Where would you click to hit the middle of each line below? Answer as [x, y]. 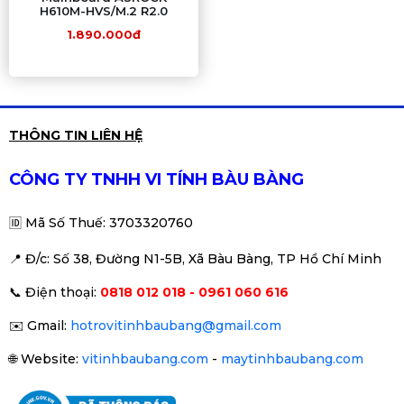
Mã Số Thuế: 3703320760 [109, 223]
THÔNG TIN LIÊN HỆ [76, 135]
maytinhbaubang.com [292, 359]
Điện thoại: [61, 292]
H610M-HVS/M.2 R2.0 [104, 11]
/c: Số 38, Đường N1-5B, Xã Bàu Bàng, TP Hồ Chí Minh [209, 259]
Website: [51, 359]
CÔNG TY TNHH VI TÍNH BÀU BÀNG [156, 179]
